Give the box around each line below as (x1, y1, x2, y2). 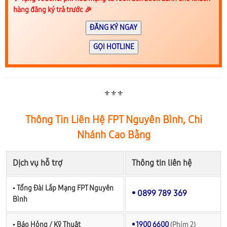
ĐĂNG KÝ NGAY (90, 23, 137, 32)
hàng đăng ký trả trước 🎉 (13, 6, 92, 15)
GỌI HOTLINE (93, 43, 134, 52)
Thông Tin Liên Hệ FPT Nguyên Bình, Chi (25, 113, 202, 126)
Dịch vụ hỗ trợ (13, 158, 62, 168)
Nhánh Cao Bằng (77, 129, 150, 141)
